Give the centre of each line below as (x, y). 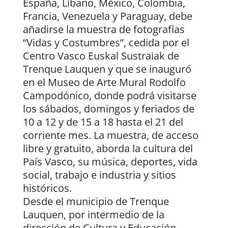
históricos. (47, 188)
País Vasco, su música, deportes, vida (110, 162)
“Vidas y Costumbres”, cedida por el (106, 43)
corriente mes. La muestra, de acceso (110, 135)
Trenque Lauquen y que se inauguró (107, 69)
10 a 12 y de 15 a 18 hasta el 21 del (103, 122)
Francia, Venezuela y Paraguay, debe (107, 16)
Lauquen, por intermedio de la (93, 215)
